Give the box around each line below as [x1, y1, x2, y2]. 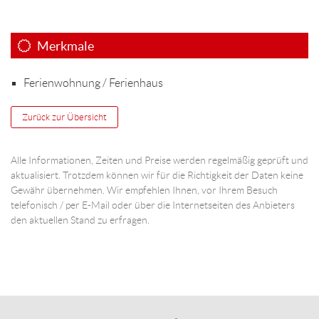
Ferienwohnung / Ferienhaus [23, 76, 163, 89]
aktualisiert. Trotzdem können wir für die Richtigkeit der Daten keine [11, 169, 303, 181]
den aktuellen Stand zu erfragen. [11, 214, 150, 226]
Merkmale [31, 38, 94, 53]
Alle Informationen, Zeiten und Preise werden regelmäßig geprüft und [11, 154, 308, 166]
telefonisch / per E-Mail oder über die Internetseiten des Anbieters [11, 199, 295, 211]
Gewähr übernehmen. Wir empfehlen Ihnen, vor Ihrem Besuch [11, 184, 278, 196]
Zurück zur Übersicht [22, 111, 107, 122]
